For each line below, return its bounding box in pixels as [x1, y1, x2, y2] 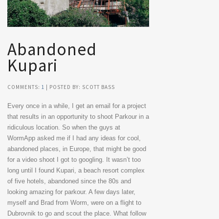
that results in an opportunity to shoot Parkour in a [7, 112, 149, 120]
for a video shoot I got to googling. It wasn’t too [7, 155, 141, 163]
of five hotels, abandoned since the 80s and [7, 177, 131, 185]
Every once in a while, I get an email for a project [7, 102, 146, 109]
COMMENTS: [7, 83, 42, 90]
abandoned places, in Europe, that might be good [7, 145, 146, 153]
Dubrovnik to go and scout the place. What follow [7, 209, 146, 217]
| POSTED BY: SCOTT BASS [44, 83, 115, 90]
